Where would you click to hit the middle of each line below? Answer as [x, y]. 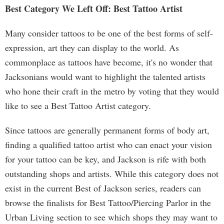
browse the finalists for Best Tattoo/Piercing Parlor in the [108, 202]
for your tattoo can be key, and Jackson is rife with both [105, 159]
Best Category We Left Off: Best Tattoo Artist [94, 8]
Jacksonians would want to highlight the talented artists [105, 76]
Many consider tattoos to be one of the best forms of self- [109, 33]
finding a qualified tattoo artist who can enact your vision [108, 144]
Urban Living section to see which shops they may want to [111, 217]
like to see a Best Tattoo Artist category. [78, 105]
